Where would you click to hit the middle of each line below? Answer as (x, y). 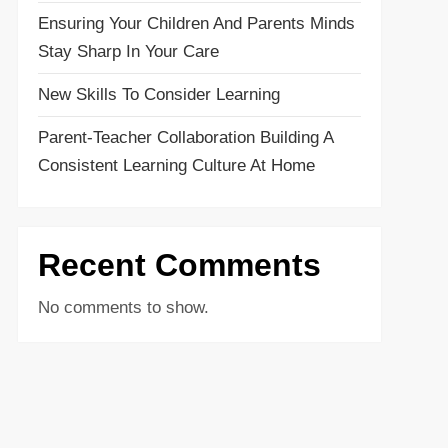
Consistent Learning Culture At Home (176, 165)
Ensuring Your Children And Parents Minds (196, 23)
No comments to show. (123, 307)
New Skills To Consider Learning (158, 94)
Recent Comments (179, 265)
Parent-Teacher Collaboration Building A (185, 137)
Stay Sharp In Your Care (128, 51)
